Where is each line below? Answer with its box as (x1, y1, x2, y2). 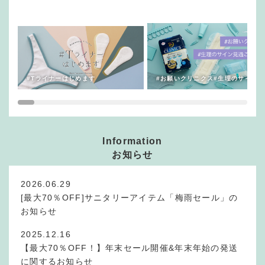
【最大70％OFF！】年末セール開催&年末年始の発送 (21, 243, 238, 253)
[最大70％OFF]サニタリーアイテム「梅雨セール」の (21, 193, 238, 203)
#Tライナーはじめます (27, 75, 96, 82)
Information (102, 136, 163, 147)
